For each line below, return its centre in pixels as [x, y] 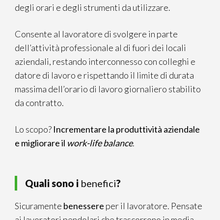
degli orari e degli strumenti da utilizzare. [93, 7]
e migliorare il [41, 143]
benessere [84, 206]
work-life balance [100, 143]
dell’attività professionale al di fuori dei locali [100, 48]
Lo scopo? [34, 129]
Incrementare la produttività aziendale [126, 129]
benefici [98, 183]
